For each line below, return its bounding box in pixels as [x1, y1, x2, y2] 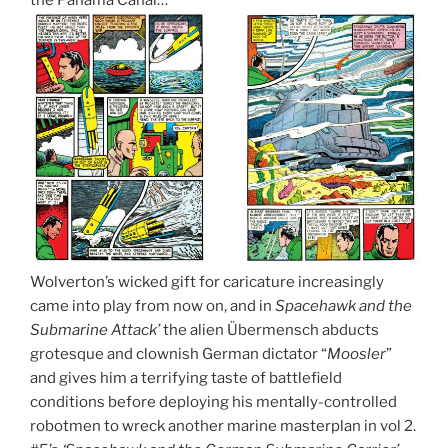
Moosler [327, 344, 386, 363]
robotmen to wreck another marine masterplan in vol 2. [30, 416, 416, 435]
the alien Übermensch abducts [160, 320, 379, 339]
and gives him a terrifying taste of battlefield [30, 368, 342, 387]
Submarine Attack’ [30, 320, 160, 339]
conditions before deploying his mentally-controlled [30, 392, 397, 411]
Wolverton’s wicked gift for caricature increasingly [30, 272, 384, 291]
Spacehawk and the [275, 296, 412, 315]
